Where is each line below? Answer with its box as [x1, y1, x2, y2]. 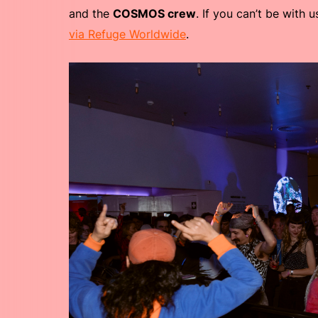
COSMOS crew [113, 6, 196, 21]
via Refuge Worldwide [69, 27, 186, 41]
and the [69, 6, 113, 21]
